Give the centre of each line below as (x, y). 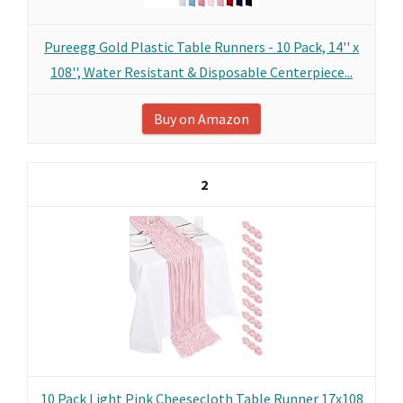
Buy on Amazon (201, 119)
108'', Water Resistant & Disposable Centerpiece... (201, 72)
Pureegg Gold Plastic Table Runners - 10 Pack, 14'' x (201, 47)
